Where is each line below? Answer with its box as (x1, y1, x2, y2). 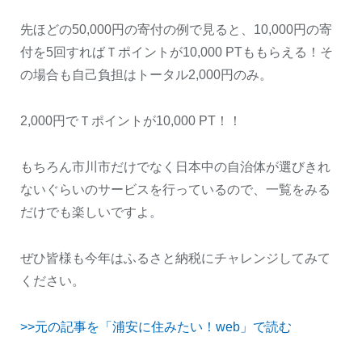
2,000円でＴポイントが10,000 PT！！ (20, 113, 242, 128)
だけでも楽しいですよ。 (20, 204, 162, 219)
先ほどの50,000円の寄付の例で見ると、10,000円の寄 (20, 22, 332, 36)
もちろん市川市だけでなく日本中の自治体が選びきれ (20, 159, 330, 174)
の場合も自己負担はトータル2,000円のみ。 (20, 67, 272, 82)
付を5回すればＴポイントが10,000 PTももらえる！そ (20, 44, 333, 59)
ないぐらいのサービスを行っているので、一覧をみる (20, 182, 330, 196)
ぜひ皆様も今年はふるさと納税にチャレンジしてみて (20, 250, 330, 265)
